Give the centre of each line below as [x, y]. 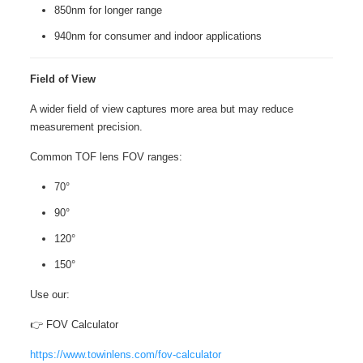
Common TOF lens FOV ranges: [106, 157]
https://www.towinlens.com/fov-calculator [125, 354]
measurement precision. [86, 127]
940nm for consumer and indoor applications [158, 36]
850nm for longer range [108, 10]
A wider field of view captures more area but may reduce [161, 109]
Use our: [49, 295]
